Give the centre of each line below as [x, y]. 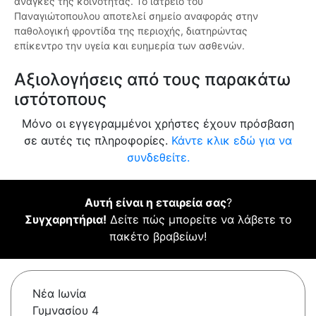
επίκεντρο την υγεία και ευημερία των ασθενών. [129, 46]
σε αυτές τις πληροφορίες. [98, 141]
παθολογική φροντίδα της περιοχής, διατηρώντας [131, 31]
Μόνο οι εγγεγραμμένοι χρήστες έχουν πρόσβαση [158, 124]
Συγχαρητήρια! [65, 220]
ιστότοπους [60, 99]
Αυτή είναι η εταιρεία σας [155, 203]
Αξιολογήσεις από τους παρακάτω [152, 80]
